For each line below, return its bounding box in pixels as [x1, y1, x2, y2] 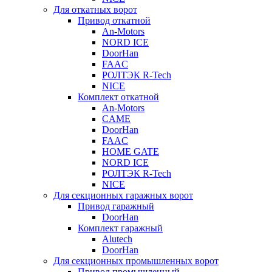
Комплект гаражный [78, 223, 163, 233]
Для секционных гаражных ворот [53, 190, 193, 200]
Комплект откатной [78, 92, 159, 102]
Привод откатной [78, 15, 151, 25]
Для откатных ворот [53, 4, 137, 15]
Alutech [102, 234, 132, 244]
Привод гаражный [78, 201, 154, 211]
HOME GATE [102, 146, 159, 157]
